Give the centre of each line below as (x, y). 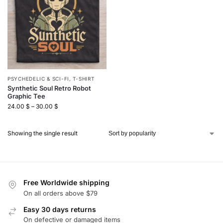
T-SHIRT (84, 79)
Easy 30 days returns (60, 209)
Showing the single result (43, 133)
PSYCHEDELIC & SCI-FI (38, 79)
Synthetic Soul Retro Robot (49, 88)
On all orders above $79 (60, 193)
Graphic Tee (26, 96)
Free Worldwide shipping (66, 183)
